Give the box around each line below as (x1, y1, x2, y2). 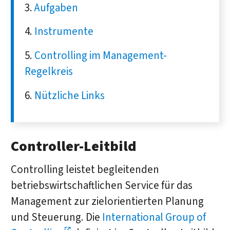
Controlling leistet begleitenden (10, 162, 159, 178)
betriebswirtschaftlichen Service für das (10, 178, 193, 194)
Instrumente (34, 24, 94, 40)
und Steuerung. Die (10, 210, 102, 225)
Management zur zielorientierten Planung (10, 194, 204, 209)
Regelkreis (25, 64, 73, 80)
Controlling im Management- (34, 48, 167, 64)
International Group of (102, 210, 206, 225)
